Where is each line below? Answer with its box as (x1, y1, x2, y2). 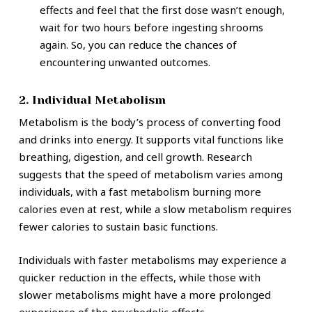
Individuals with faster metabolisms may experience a (18, 252, 286, 267)
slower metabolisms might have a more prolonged (18, 287, 271, 302)
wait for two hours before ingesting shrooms (39, 20, 263, 35)
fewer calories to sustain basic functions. (18, 219, 221, 234)
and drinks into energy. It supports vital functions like (18, 132, 283, 147)
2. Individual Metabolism (18, 93, 166, 107)
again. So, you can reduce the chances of (39, 38, 237, 52)
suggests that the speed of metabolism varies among (18, 167, 283, 182)
